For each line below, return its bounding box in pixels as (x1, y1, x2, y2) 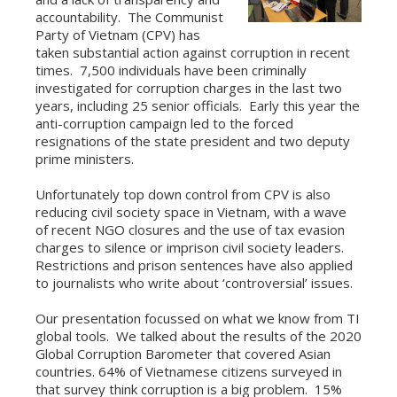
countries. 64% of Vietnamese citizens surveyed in (35, 362, 342, 380)
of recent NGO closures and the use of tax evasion (35, 221, 345, 238)
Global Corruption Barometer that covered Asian (35, 345, 331, 362)
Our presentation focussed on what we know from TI (35, 309, 360, 327)
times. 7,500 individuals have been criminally (35, 61, 307, 79)
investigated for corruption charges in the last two (35, 79, 342, 97)
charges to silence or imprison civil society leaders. (35, 238, 351, 256)
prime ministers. (35, 150, 148, 167)
